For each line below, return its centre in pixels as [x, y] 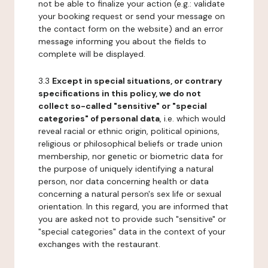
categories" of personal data [99, 118]
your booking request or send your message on [132, 16]
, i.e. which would [193, 118]
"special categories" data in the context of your [132, 232]
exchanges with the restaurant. [99, 244]
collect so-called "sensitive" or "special [123, 106]
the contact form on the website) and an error [131, 29]
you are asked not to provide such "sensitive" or [132, 219]
